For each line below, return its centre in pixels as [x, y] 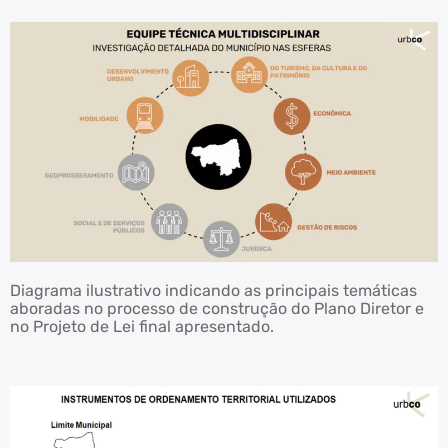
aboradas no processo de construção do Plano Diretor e [217, 309]
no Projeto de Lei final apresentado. [142, 327]
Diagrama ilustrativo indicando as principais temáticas [213, 291]
